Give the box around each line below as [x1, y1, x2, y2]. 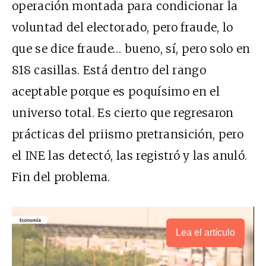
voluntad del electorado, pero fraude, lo [12, 20, 233, 34]
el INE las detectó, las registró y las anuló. [12, 148, 248, 163]
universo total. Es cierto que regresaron [12, 106, 234, 120]
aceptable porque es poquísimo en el [12, 84, 220, 99]
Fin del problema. [12, 170, 110, 184]
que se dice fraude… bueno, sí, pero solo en [12, 42, 251, 56]
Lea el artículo [176, 227, 235, 237]
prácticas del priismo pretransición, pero [12, 127, 244, 141]
